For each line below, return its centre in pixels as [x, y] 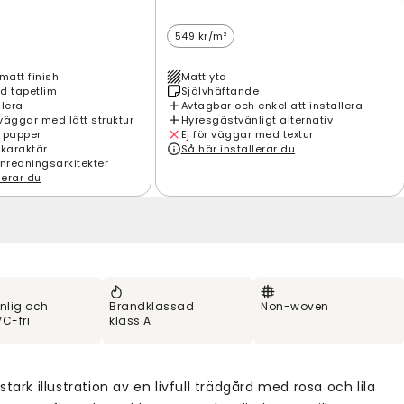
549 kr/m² [201, 36]
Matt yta [204, 76]
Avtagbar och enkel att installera [272, 105]
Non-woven [295, 306]
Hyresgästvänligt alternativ [257, 119]
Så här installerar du [238, 148]
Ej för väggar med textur [247, 134]
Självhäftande [220, 91]
